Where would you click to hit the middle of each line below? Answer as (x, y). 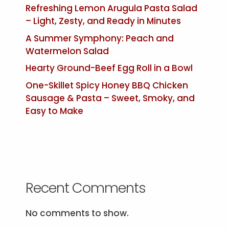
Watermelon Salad (67, 51)
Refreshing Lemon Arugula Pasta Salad (111, 8)
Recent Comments (86, 188)
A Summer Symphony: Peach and (100, 38)
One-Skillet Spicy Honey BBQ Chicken (107, 85)
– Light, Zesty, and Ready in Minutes (103, 21)
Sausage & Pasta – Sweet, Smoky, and (110, 98)
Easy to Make (54, 111)
